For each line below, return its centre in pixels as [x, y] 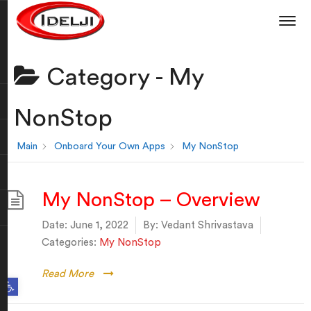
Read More [68, 274]
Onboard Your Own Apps [110, 146]
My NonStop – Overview [151, 200]
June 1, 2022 [99, 225]
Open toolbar [22, 280]
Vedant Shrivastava [206, 225]
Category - [104, 77]
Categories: [69, 243]
